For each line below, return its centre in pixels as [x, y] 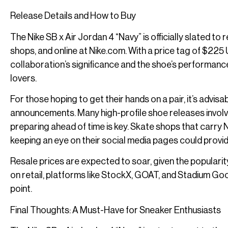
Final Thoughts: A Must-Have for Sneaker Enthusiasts [116, 210]
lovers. [23, 78]
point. [21, 189]
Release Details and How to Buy [73, 16]
